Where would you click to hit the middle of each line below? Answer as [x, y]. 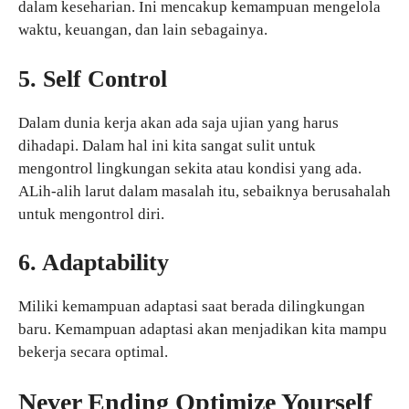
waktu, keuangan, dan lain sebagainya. [143, 30]
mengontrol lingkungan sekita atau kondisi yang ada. [190, 168]
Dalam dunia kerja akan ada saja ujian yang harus [178, 122]
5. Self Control [93, 79]
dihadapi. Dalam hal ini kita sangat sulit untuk [167, 145]
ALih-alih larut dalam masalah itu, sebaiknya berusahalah [204, 191]
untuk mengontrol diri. [91, 214]
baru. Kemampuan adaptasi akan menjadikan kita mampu [203, 330]
